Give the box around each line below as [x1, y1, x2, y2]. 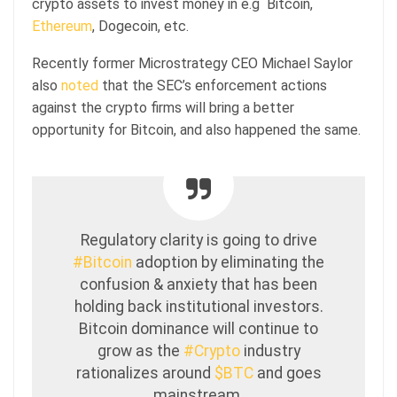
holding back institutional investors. [74, 297, 323, 315]
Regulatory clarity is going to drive [80, 230, 317, 249]
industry [239, 341, 300, 360]
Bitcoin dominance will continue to [79, 319, 318, 338]
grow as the [97, 341, 183, 360]
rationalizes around [75, 363, 214, 382]
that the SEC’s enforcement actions [98, 76, 327, 94]
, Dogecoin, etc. [92, 17, 192, 35]
